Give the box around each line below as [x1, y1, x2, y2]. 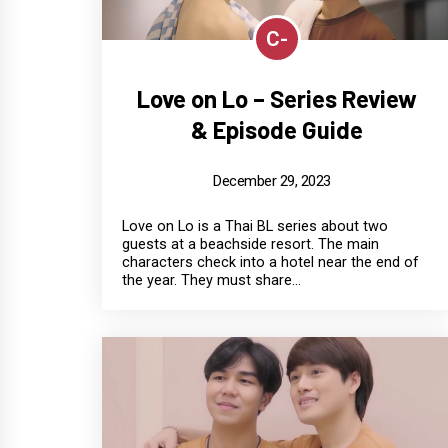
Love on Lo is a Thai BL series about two [122, 217, 388, 235]
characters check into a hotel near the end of [122, 253, 419, 271]
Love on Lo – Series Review [136, 83, 417, 113]
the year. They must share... [122, 271, 301, 289]
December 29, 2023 [213, 171, 331, 190]
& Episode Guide [190, 114, 363, 144]
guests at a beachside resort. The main [122, 235, 379, 253]
